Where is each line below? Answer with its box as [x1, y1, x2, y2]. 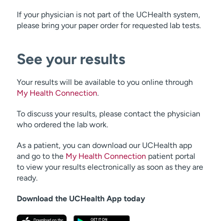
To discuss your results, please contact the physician [16, 109, 200, 118]
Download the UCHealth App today [16, 194, 145, 203]
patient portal [146, 151, 195, 161]
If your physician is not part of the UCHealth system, [16, 10, 200, 19]
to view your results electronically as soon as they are [16, 162, 203, 172]
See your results [16, 50, 125, 68]
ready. [16, 173, 37, 183]
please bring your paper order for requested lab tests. [16, 21, 201, 30]
